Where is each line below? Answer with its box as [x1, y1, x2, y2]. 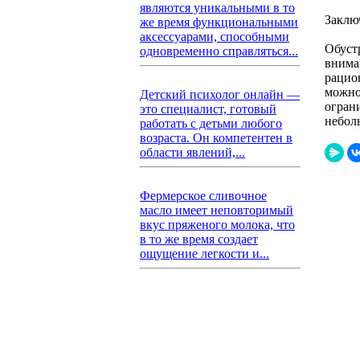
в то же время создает [140, 232, 258, 246]
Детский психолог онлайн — [140, 88, 300, 101]
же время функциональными [140, 15, 298, 29]
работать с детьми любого [140, 117, 282, 130]
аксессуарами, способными [140, 30, 289, 43]
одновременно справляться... [140, 44, 298, 58]
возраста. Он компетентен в [140, 131, 292, 145]
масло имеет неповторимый [140, 203, 293, 217]
